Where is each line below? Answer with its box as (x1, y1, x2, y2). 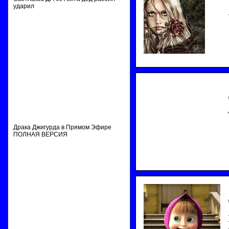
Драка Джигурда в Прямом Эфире (13, 124, 111, 131)
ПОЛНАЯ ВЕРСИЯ (13, 131, 67, 138)
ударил (13, 3, 34, 10)
